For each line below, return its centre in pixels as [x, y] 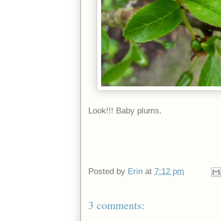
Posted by [108, 171]
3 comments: [116, 205]
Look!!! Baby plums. [125, 110]
